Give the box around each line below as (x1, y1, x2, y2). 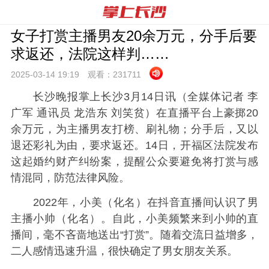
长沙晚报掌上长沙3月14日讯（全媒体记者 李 (10, 91, 259, 103)
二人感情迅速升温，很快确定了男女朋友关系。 (10, 245, 238, 258)
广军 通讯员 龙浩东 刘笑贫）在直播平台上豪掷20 (10, 107, 259, 119)
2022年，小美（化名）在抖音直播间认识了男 (10, 196, 259, 209)
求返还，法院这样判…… (10, 46, 169, 62)
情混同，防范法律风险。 (10, 172, 130, 184)
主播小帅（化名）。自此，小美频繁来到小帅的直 (10, 213, 259, 225)
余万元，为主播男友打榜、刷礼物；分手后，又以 (10, 123, 259, 135)
